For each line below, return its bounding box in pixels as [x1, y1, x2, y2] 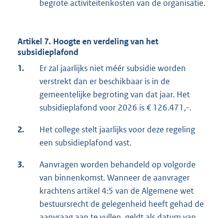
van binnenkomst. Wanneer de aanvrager [39, 172, 190, 183]
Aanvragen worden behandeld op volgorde [39, 159, 196, 170]
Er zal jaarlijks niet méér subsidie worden [39, 63, 186, 74]
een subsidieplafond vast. [39, 137, 131, 148]
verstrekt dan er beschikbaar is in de [39, 76, 170, 87]
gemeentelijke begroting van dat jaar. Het [39, 89, 190, 100]
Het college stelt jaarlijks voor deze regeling [39, 124, 195, 135]
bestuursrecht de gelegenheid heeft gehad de [39, 199, 204, 210]
